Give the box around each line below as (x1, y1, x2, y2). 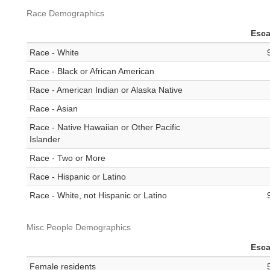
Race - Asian (30, 104, 78, 114)
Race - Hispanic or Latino (30, 172, 126, 182)
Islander (30, 134, 60, 145)
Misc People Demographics (27, 222, 131, 233)
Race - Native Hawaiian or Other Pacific (30, 122, 180, 133)
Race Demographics (27, 8, 104, 19)
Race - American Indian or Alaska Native (30, 85, 183, 95)
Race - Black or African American (30, 66, 154, 77)
